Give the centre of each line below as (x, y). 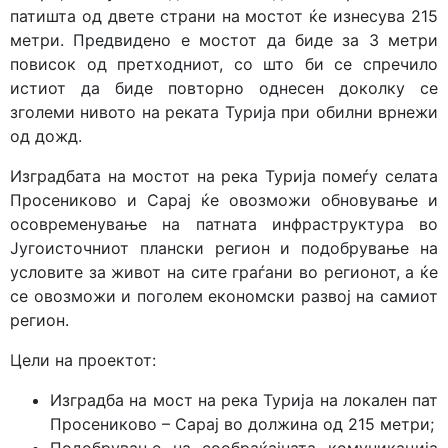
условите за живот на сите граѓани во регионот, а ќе (224, 272)
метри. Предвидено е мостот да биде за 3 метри (224, 40)
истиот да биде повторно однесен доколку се (224, 88)
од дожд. (46, 136)
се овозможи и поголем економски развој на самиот (224, 296)
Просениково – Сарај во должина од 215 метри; (242, 424)
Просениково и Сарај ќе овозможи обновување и (224, 200)
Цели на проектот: (83, 360)
